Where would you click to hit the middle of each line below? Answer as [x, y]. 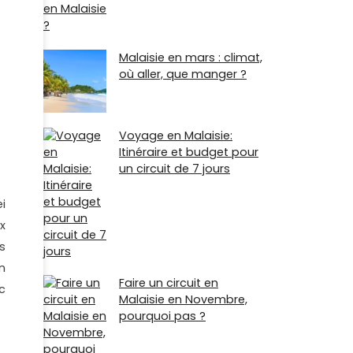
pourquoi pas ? [162, 316]
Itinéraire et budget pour [189, 152]
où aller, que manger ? [183, 74]
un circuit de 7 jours [175, 168]
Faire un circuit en [169, 282]
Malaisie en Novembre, [183, 299]
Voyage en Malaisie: [176, 135]
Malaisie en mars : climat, [191, 57]
